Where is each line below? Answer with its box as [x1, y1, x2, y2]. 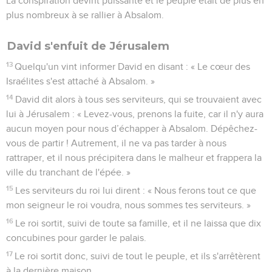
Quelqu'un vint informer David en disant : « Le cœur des [15, 61, 251, 72]
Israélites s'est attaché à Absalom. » [6, 76, 155, 86]
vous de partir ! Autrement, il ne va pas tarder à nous [6, 138, 226, 148]
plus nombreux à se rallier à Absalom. [6, 10, 164, 20]
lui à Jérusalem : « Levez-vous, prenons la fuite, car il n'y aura [6, 109, 263, 119]
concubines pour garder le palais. [6, 233, 146, 243]
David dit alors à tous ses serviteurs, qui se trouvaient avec [15, 94, 262, 104]
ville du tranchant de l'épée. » [6, 167, 131, 177]
